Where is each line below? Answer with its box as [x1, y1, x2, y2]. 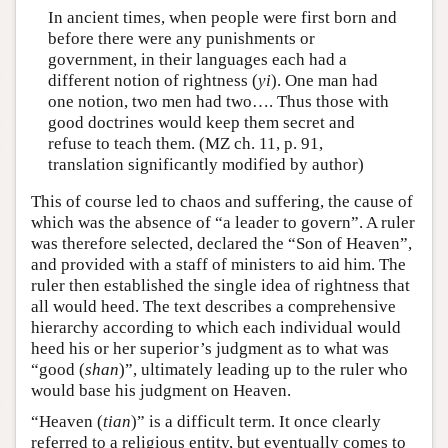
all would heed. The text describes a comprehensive [31, 297, 396, 317]
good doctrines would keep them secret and [47, 112, 355, 132]
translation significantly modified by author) [47, 154, 364, 174]
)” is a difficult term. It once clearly [131, 412, 381, 432]
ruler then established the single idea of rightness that [31, 276, 410, 296]
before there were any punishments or [47, 28, 315, 48]
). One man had [270, 70, 378, 90]
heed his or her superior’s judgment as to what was [31, 339, 389, 359]
